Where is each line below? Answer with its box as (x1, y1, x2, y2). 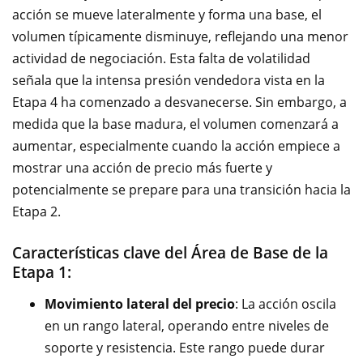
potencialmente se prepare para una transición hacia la (12, 181, 351, 199)
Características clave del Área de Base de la (12, 242, 328, 263)
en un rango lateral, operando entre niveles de (45, 317, 329, 335)
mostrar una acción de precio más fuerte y (12, 159, 272, 177)
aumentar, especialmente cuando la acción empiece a (12, 137, 340, 155)
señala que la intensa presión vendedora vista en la (12, 71, 325, 89)
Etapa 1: (12, 262, 71, 283)
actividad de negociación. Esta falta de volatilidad (12, 49, 310, 67)
